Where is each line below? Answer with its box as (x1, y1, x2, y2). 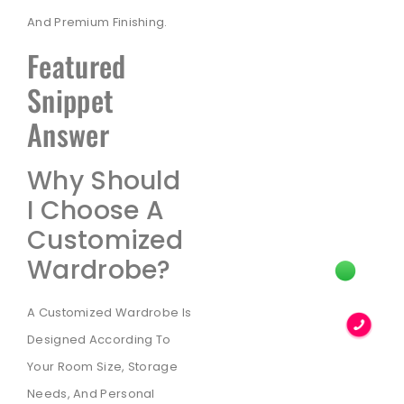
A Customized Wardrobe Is (27, 304, 192, 322)
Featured (27, 44, 126, 87)
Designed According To (27, 331, 171, 349)
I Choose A (27, 193, 165, 229)
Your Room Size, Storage (27, 358, 178, 376)
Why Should (27, 163, 181, 199)
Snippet (27, 78, 115, 122)
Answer (27, 113, 109, 156)
